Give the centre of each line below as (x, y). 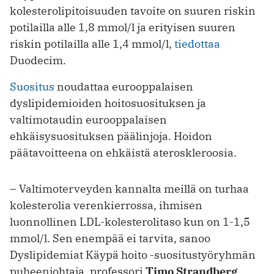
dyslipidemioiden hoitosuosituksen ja (108, 103)
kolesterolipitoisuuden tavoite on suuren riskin (133, 11)
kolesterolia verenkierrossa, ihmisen (106, 206)
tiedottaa (197, 44)
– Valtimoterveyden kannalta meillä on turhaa (129, 189)
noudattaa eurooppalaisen (124, 87)
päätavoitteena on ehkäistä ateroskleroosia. (123, 153)
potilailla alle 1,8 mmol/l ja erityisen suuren (123, 28)
